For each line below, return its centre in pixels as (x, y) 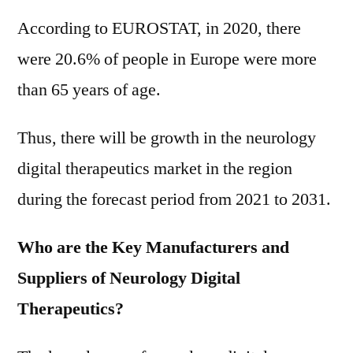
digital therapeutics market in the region (155, 169)
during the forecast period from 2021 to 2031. (174, 199)
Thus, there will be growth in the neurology (167, 138)
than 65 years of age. (89, 90)
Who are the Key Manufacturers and (153, 247)
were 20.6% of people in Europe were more (167, 59)
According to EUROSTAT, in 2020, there (159, 28)
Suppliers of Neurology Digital (129, 278)
